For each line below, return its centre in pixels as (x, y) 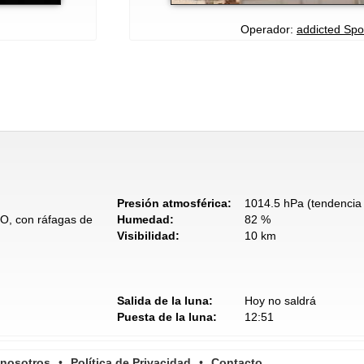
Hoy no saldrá (280, 300)
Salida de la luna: (165, 300)
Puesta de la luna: (167, 316)
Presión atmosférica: (174, 203)
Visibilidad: (148, 235)
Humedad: (145, 219)
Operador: (269, 29)
